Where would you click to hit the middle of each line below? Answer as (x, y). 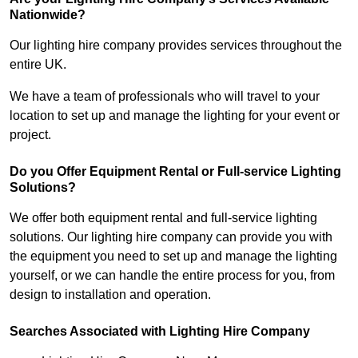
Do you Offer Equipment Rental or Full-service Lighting (175, 172)
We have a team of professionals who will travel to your (165, 97)
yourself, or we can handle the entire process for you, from (172, 276)
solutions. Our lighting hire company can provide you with (171, 237)
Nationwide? (48, 15)
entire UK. (38, 65)
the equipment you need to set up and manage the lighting (173, 257)
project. (30, 135)
